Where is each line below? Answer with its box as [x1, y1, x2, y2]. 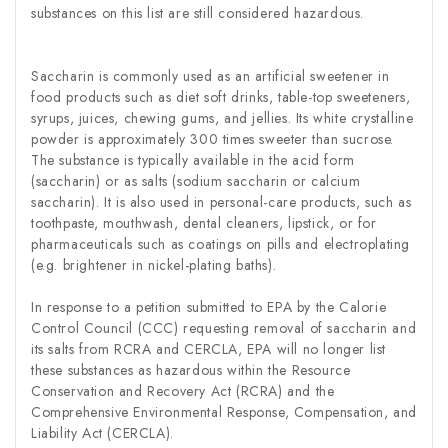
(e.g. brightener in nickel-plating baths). [31, 254, 277, 275]
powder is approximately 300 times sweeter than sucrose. [31, 128, 395, 149]
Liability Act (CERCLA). [31, 422, 174, 443]
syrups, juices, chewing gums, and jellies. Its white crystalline [31, 107, 414, 128]
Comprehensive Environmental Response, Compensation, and [31, 401, 418, 422]
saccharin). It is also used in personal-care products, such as [31, 191, 412, 212]
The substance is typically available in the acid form [31, 149, 355, 170]
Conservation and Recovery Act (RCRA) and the [31, 380, 335, 401]
